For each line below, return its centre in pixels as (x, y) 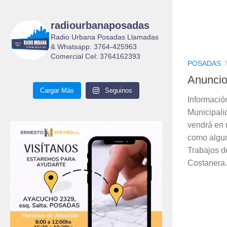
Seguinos (119, 91)
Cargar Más (57, 91)
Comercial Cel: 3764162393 (96, 56)
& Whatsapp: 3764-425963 (94, 47)
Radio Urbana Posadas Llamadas (105, 37)
